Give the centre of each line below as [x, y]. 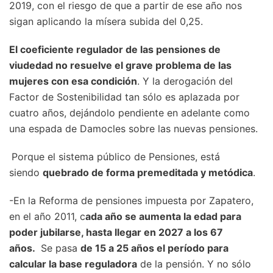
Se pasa [59, 248]
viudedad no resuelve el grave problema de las [120, 66]
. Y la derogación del [185, 81]
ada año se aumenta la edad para [163, 217]
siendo [26, 173]
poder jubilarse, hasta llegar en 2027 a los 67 [116, 232]
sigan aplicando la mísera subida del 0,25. [106, 22]
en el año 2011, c [47, 217]
